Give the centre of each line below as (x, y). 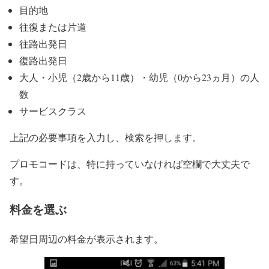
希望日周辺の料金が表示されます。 (86, 239)
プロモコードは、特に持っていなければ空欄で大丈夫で (130, 163)
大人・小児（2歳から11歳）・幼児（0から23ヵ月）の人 (139, 77)
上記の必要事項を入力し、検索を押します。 (106, 137)
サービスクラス (53, 110)
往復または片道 (53, 26)
